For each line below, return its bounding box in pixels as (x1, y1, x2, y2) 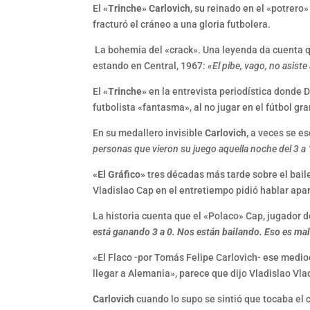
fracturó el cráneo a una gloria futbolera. (93, 19, 271, 30)
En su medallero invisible (93, 127, 206, 139)
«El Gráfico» (93, 169, 146, 181)
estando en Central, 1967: (93, 60, 208, 72)
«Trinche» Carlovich (103, 3, 191, 15)
